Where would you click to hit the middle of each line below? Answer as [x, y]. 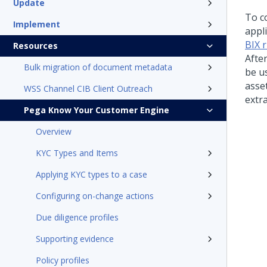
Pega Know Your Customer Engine [97, 110]
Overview [54, 131]
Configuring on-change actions [95, 196]
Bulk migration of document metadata [98, 67]
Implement [37, 24]
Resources [35, 46]
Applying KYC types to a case [91, 174]
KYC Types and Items [77, 153]
